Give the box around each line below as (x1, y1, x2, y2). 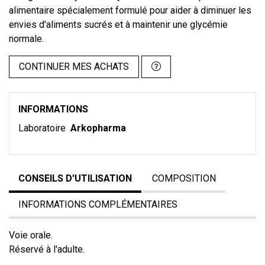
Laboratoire (18, 122, 68, 134)
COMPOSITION (152, 173, 216, 184)
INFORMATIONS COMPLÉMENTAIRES (18, 199, 177, 210)
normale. (9, 33, 44, 44)
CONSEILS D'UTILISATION (18, 173, 132, 184)
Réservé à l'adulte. (9, 244, 85, 255)
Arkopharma (70, 122, 126, 134)
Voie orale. (9, 230, 53, 241)
